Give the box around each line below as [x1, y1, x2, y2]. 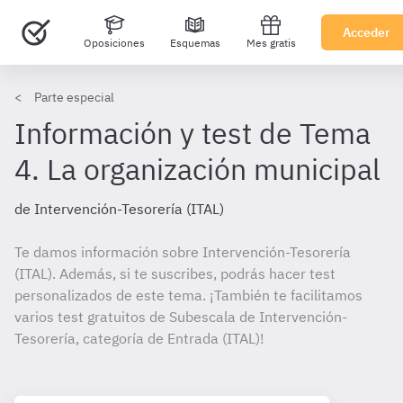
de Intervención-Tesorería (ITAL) [14, 200, 224, 218]
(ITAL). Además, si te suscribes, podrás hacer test [14, 264, 336, 282]
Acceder [343, 24, 390, 40]
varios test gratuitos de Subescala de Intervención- [14, 308, 347, 326]
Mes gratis [246, 36, 296, 49]
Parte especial [34, 89, 114, 105]
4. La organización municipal [14, 150, 381, 188]
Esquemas [170, 36, 220, 49]
